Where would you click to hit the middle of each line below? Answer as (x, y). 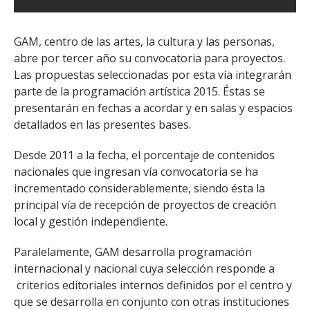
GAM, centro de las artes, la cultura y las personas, (144, 42)
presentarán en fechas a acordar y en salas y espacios (153, 108)
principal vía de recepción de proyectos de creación (145, 205)
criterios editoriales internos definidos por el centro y (153, 285)
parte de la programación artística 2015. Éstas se (139, 91)
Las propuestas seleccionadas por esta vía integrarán (153, 75)
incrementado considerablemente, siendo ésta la (139, 188)
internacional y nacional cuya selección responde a (144, 268)
